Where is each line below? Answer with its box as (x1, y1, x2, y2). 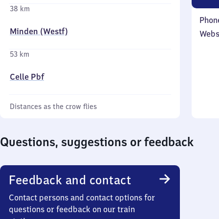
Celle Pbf (10, 72, 44, 82)
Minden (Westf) (10, 26, 68, 36)
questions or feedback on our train (9, 204, 135, 214)
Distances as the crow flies (10, 102, 97, 111)
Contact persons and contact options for (9, 193, 155, 202)
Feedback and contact (9, 172, 131, 188)
